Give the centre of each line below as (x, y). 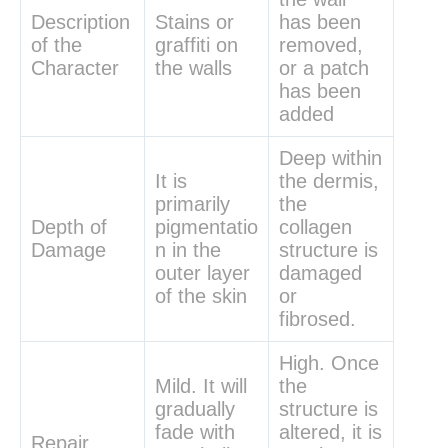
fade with (195, 432)
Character (78, 68)
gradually (195, 409)
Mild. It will (201, 386)
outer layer (202, 273)
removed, (321, 45)
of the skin (201, 296)
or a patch (324, 68)
